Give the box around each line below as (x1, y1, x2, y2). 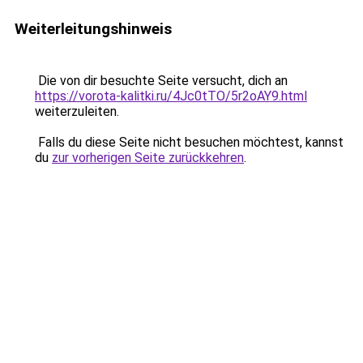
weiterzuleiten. (35, 104, 119, 119)
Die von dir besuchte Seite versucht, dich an (35, 73, 288, 88)
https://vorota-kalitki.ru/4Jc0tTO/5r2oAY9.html (35, 88, 307, 104)
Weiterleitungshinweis (15, 19, 172, 38)
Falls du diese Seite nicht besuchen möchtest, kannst (35, 135, 344, 150)
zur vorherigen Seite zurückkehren (52, 150, 244, 165)
